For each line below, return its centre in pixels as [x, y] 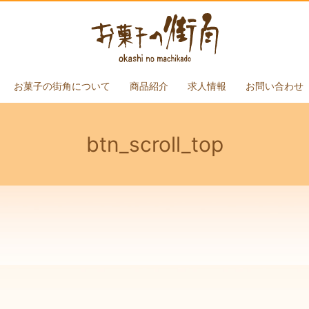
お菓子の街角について [62, 86]
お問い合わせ [274, 86]
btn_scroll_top [154, 144]
